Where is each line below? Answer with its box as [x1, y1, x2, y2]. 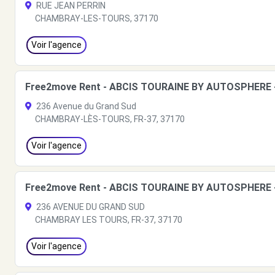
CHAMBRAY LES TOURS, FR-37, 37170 [35, 215, 182, 225]
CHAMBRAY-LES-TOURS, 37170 [35, 14, 158, 23]
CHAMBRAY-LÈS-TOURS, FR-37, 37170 [35, 114, 185, 124]
